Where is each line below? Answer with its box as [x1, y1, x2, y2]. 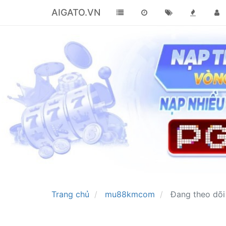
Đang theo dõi [171, 189, 225, 199]
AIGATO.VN [51, 7, 100, 18]
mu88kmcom [105, 189, 155, 199]
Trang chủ [51, 189, 89, 199]
